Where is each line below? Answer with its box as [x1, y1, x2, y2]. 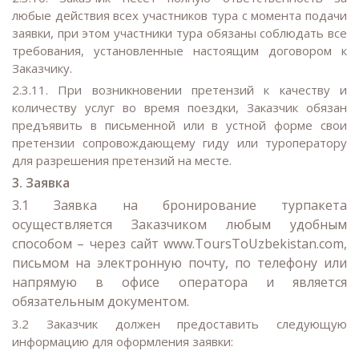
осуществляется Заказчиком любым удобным [12, 216, 347, 234]
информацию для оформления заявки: [12, 333, 233, 350]
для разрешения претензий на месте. [12, 151, 235, 168]
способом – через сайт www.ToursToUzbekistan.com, [12, 235, 347, 253]
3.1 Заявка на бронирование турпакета [12, 196, 347, 215]
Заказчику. [12, 59, 75, 76]
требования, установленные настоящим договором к [12, 42, 347, 58]
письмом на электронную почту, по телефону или [12, 254, 347, 272]
